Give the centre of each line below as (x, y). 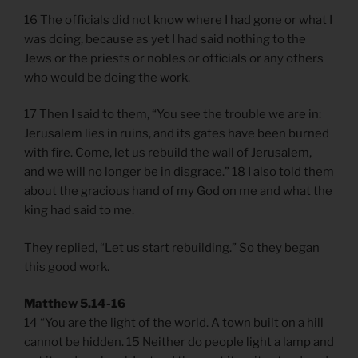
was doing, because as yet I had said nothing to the (165, 39)
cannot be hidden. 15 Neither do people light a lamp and (179, 342)
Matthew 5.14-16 (75, 304)
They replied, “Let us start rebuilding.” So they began (172, 247)
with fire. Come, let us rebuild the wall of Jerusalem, (168, 153)
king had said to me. (80, 211)
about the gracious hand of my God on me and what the (178, 191)
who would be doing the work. (108, 77)
